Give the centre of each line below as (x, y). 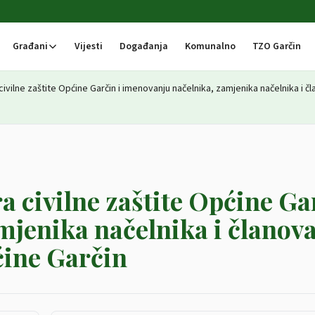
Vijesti (89, 46)
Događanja (144, 46)
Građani (31, 46)
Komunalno (211, 46)
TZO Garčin (277, 46)
